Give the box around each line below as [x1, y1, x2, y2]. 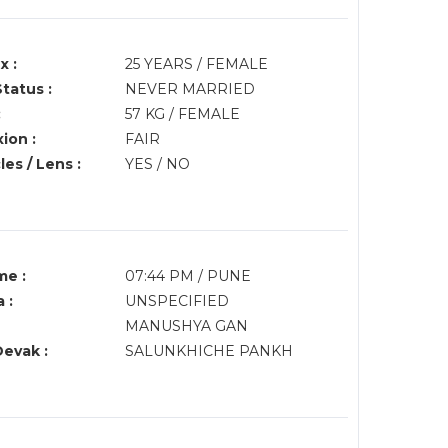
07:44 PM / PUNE [124, 267, 255, 285]
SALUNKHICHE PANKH [124, 342, 297, 360]
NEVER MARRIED [124, 80, 255, 98]
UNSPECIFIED [124, 292, 229, 310]
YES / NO [124, 155, 190, 173]
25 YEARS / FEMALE [124, 55, 268, 73]
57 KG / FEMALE [124, 105, 240, 123]
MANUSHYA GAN [124, 317, 248, 335]
